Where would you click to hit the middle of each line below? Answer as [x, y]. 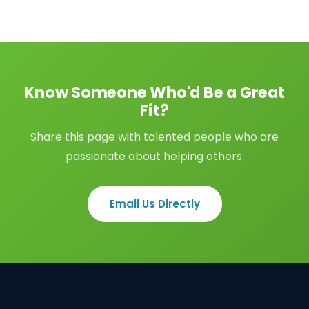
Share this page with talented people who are [154, 137]
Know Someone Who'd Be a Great [154, 92]
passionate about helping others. [154, 156]
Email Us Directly [154, 204]
